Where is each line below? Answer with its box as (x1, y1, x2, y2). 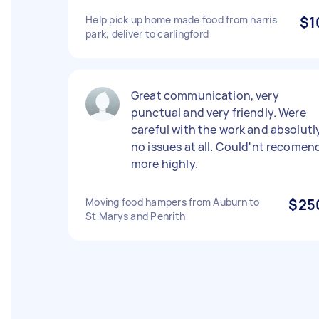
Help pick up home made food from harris (85, 13, 277, 26)
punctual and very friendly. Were (131, 105, 306, 120)
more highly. (131, 156, 198, 172)
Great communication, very (131, 88, 279, 103)
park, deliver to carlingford (85, 27, 209, 41)
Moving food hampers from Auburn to (85, 195, 260, 209)
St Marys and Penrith (85, 209, 185, 223)
